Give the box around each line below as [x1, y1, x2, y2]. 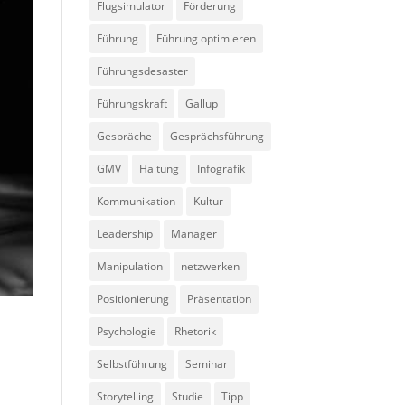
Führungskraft [96, 96, 167, 111]
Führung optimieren [155, 31, 256, 46]
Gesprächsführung [169, 128, 264, 144]
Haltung [138, 161, 179, 176]
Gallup [184, 96, 218, 111]
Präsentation [186, 291, 251, 306]
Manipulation [96, 259, 163, 274]
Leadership [96, 226, 153, 241]
